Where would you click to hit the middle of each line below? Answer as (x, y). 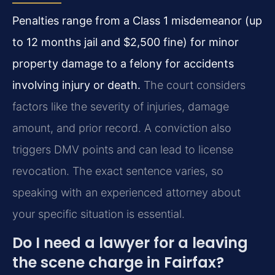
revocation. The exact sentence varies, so (118, 171)
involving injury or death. (76, 85)
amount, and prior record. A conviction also (122, 128)
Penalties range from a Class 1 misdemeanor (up (137, 20)
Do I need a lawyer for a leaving (130, 243)
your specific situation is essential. (99, 214)
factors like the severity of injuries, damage (121, 106)
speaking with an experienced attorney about (126, 192)
